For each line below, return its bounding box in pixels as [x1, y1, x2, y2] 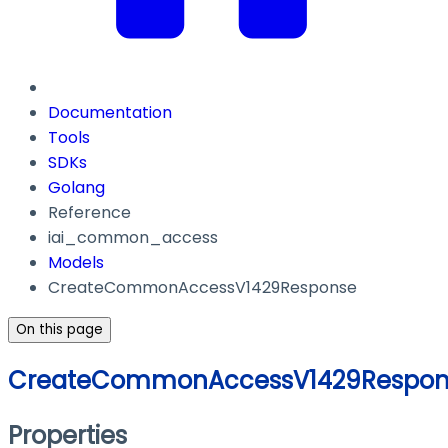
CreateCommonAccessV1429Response [48, 276, 357, 300]
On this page [16, 320, 103, 340]
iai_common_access [48, 226, 218, 250]
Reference [48, 201, 131, 225]
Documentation [48, 101, 172, 125]
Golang [48, 176, 105, 200]
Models [48, 251, 104, 275]
